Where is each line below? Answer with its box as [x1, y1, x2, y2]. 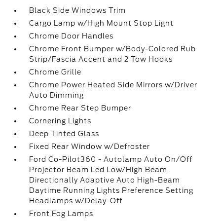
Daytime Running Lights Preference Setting [29, 186, 194, 194]
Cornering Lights [29, 117, 92, 125]
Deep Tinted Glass [29, 130, 100, 138]
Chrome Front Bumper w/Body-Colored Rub [29, 45, 196, 53]
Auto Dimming [29, 91, 84, 99]
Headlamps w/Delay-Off [29, 197, 123, 205]
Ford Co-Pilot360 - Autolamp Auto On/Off [29, 155, 193, 163]
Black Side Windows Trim [29, 6, 126, 14]
